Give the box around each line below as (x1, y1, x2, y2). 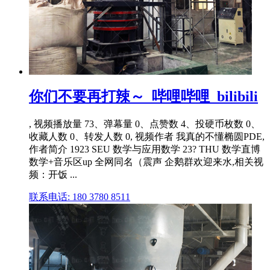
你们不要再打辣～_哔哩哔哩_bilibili (29, 89, 258, 105)
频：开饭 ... (29, 169, 77, 180)
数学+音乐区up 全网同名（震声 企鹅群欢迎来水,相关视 (29, 157, 263, 168)
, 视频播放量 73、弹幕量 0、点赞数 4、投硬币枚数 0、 (29, 119, 260, 130)
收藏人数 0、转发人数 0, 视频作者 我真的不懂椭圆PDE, (29, 131, 265, 142)
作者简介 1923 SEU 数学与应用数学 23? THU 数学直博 (29, 144, 260, 155)
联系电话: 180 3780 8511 (29, 192, 130, 202)
